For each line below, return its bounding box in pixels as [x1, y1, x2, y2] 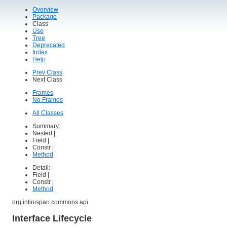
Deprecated [32, 42, 65, 49]
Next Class [32, 76, 62, 83]
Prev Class [32, 69, 62, 76]
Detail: [32, 164, 52, 171]
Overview [32, 6, 58, 13]
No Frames [32, 96, 63, 103]
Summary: [32, 123, 62, 130]
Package [32, 13, 57, 20]
